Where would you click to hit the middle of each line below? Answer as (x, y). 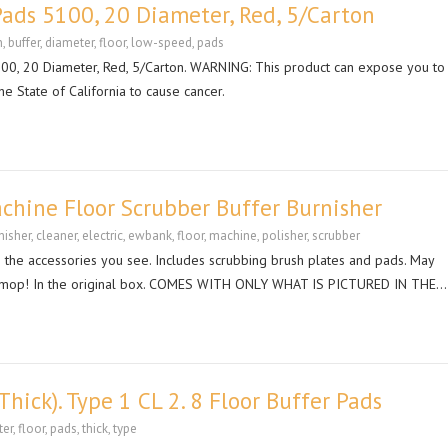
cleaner (56, 235)
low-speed (161, 42)
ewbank (150, 235)
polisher (284, 235)
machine (233, 235)
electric (102, 235)
